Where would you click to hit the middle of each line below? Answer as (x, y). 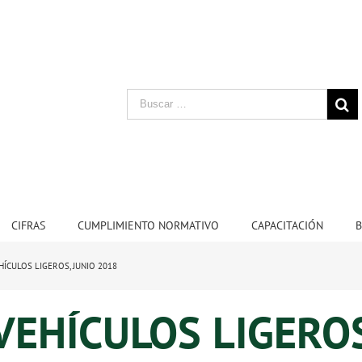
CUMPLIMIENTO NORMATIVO (148, 225)
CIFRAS (28, 225)
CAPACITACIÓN (287, 225)
